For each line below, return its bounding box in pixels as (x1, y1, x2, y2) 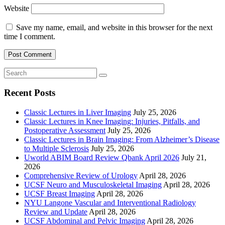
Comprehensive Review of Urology (24, 171, 138, 180)
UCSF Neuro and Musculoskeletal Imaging (24, 180, 162, 189)
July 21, (181, 153, 206, 162)
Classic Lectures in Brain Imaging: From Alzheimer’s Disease (24, 135, 219, 144)
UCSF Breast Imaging (24, 189, 95, 198)
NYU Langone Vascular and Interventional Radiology (24, 198, 196, 207)
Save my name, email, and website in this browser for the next (16, 23, 212, 32)
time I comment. (4, 32, 55, 41)
